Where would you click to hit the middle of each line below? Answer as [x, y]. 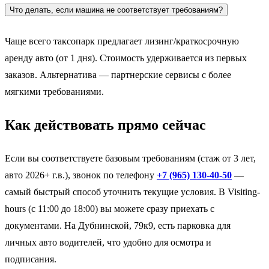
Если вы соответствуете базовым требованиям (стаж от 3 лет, [130, 158]
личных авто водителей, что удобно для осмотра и [108, 242]
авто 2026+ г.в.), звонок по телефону [81, 175]
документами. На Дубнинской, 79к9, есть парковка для [118, 225]
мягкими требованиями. [54, 92]
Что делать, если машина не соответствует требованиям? [116, 10]
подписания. [31, 259]
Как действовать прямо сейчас [105, 125]
